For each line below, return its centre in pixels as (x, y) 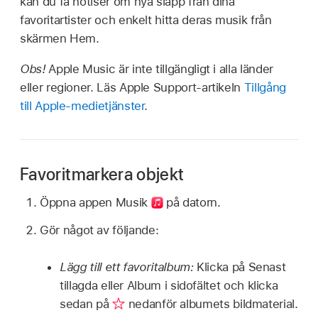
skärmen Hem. (60, 38)
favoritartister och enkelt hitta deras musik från (146, 20)
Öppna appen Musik (95, 203)
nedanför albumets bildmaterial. (212, 303)
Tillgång (265, 87)
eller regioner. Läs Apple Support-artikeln (132, 87)
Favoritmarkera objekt (102, 174)
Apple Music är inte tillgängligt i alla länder (161, 68)
